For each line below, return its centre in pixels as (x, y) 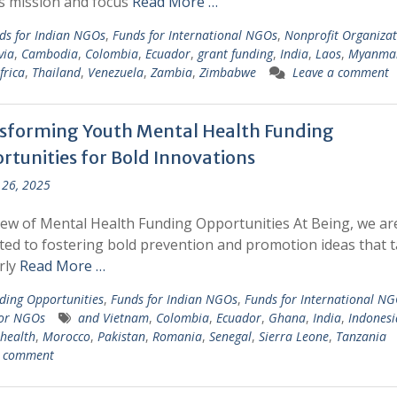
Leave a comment (340, 72)
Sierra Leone (293, 336)
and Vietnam (113, 318)
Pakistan (121, 336)
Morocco (66, 336)
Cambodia (49, 54)
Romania (177, 336)
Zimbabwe (227, 72)
